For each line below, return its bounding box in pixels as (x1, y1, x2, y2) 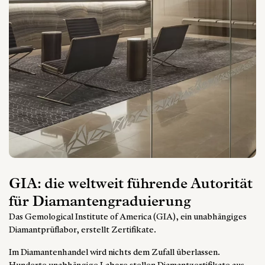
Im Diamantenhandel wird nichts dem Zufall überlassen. (9, 248, 220, 257)
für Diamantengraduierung (9, 195, 191, 209)
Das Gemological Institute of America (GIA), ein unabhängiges (9, 213, 247, 222)
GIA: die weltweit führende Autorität (9, 177, 253, 192)
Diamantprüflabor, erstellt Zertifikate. (9, 226, 156, 235)
